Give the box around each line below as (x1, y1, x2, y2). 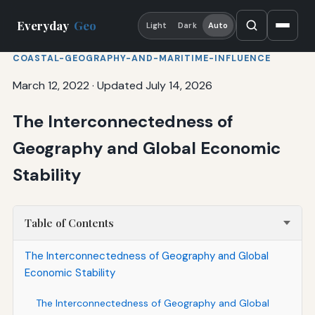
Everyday (17, 18, 72, 34)
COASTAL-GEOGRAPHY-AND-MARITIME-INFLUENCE (12, 52, 271, 64)
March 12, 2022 (12, 77, 89, 93)
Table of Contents (24, 215, 114, 230)
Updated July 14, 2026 (96, 77, 212, 93)
